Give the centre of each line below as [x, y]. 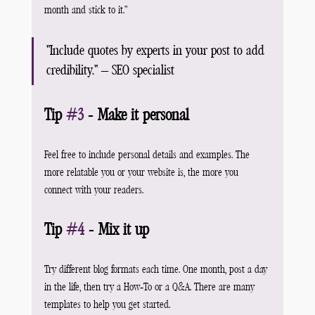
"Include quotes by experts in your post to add [157, 51]
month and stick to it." [85, 10]
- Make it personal [136, 116]
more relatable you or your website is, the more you [142, 173]
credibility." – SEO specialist [110, 71]
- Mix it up [116, 230]
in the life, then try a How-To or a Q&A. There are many [150, 287]
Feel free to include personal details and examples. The [148, 155]
